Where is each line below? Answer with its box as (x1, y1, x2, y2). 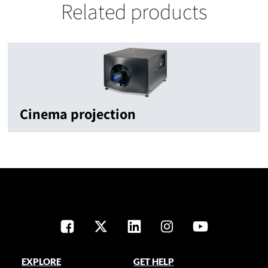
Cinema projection (20, 104, 136, 123)
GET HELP (133, 256, 175, 267)
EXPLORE (21, 256, 61, 267)
